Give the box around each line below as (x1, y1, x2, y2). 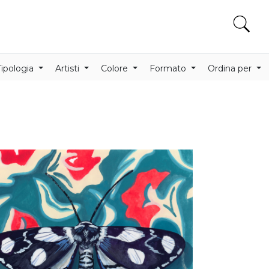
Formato (150, 63, 189, 74)
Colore (101, 63, 131, 74)
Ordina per (208, 63, 255, 74)
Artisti (55, 63, 82, 74)
